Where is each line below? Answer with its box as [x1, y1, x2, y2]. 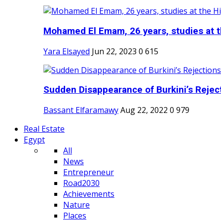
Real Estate [24, 123, 65, 135]
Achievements [63, 188, 114, 200]
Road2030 [63, 178, 100, 189]
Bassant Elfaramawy [43, 105, 118, 116]
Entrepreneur [63, 167, 114, 178]
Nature [63, 199, 90, 211]
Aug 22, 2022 [120, 105, 168, 116]
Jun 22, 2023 [92, 45, 137, 57]
